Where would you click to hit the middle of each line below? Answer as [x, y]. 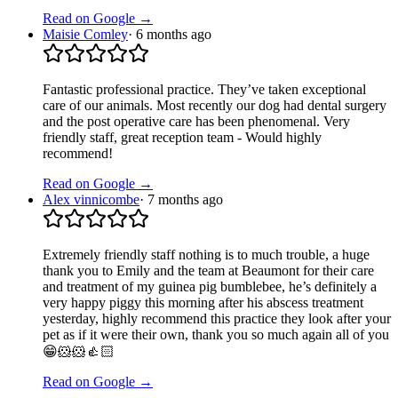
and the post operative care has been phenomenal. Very [196, 122]
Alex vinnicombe [91, 200]
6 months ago [174, 35]
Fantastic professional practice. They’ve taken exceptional [204, 90]
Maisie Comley [85, 35]
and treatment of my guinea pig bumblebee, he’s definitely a [210, 287]
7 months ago [185, 200]
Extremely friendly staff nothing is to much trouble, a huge [206, 255]
